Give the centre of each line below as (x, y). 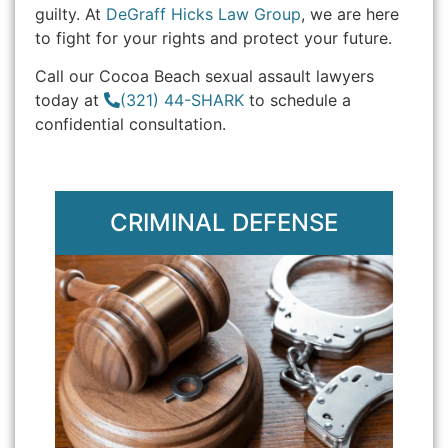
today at (69, 100)
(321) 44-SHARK (182, 100)
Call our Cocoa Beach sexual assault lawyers (204, 76)
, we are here (350, 13)
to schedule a (297, 100)
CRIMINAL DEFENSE (224, 222)
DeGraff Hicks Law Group (203, 13)
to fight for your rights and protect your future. (213, 37)
